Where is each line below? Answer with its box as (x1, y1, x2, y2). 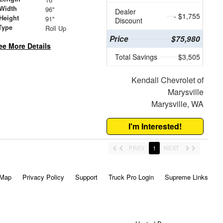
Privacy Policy (22, 172, 64, 182)
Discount (115, 15, 143, 26)
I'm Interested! (128, 120, 182, 132)
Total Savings (115, 52, 158, 62)
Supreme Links (164, 172, 208, 182)
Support (75, 172, 98, 182)
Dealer (115, 6, 136, 17)
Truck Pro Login (108, 172, 154, 182)
